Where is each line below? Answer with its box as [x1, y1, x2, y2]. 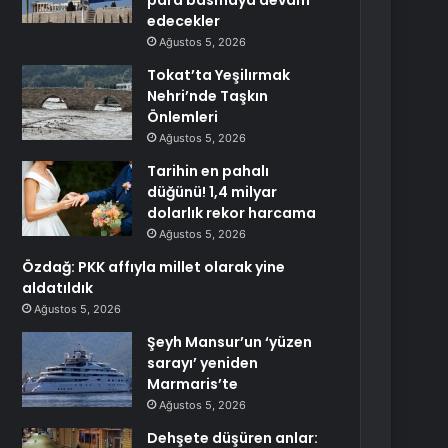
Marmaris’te [147, 374, 239, 394]
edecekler [147, 11, 221, 31]
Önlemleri [147, 107, 219, 127]
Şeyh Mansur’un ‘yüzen [147, 332, 313, 352]
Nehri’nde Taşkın [147, 86, 269, 106]
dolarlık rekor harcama [147, 203, 317, 223]
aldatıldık [22, 278, 94, 298]
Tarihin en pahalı [147, 161, 270, 181]
